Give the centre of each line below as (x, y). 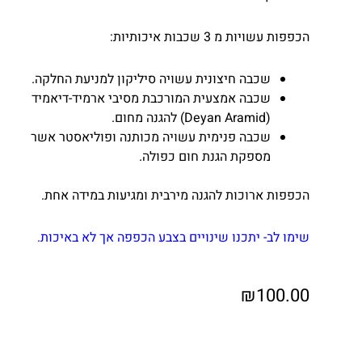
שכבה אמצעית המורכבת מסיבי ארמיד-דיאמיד (151, 99)
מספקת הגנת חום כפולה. (205, 157)
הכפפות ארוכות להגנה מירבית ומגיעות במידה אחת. (175, 196)
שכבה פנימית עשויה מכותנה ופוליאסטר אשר (151, 138)
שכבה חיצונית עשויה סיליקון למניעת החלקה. (151, 80)
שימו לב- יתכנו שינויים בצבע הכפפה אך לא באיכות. (173, 238)
